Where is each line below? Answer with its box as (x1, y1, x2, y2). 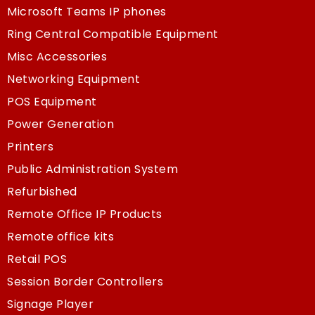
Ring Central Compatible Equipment (7, 25, 219, 42)
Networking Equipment (7, 70, 140, 87)
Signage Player (7, 295, 94, 312)
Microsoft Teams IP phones (7, 3, 167, 20)
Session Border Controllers (7, 273, 163, 290)
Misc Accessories (7, 48, 107, 65)
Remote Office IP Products (7, 205, 162, 222)
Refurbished (7, 183, 77, 200)
